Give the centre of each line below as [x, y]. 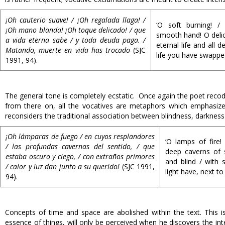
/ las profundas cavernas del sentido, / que [80, 146]
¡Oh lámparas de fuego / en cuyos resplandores [80, 136]
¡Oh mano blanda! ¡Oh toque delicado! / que [76, 30]
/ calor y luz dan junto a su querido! [63, 166]
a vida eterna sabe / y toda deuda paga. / [76, 40]
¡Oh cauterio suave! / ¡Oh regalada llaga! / [76, 20]
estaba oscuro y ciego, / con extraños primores [80, 156]
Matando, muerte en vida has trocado [69, 50]
